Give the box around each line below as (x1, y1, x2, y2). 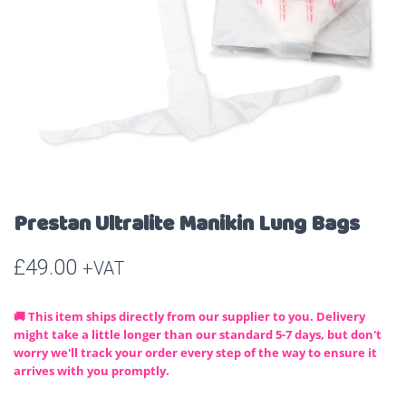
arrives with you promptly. (14, 362, 169, 379)
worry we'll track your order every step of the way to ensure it (14, 344, 377, 361)
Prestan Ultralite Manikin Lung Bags (14, 208, 360, 242)
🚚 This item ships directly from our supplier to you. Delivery (14, 308, 365, 324)
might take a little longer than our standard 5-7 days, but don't (14, 326, 382, 343)
